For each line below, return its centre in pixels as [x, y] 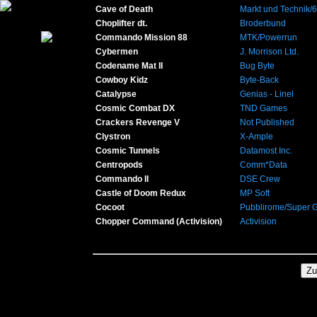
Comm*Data [264, 165]
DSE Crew [260, 179]
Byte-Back [259, 80]
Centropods [119, 165]
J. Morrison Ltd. [269, 52]
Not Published [267, 122]
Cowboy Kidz [122, 80]
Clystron [113, 137]
